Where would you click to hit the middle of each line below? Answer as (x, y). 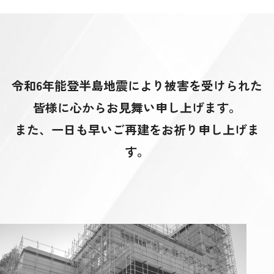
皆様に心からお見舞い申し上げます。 (137, 107)
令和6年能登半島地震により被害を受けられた (137, 85)
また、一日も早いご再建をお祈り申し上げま (137, 129)
